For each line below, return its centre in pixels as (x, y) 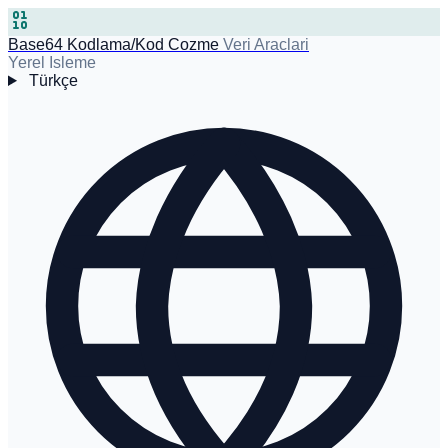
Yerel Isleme (52, 62)
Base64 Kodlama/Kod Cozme (113, 44)
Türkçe (53, 80)
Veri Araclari (266, 44)
